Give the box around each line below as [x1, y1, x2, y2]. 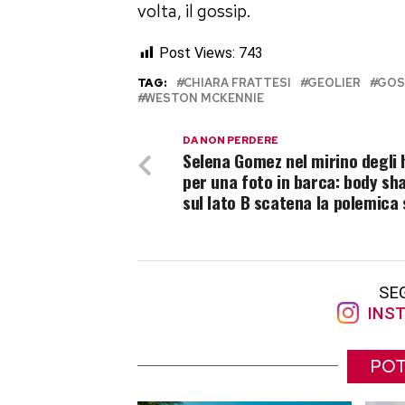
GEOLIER [307, 75, 361, 91]
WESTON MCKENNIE [145, 90, 264, 107]
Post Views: [159, 44, 235, 62]
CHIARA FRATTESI [184, 75, 291, 91]
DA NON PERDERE [183, 134, 278, 147]
